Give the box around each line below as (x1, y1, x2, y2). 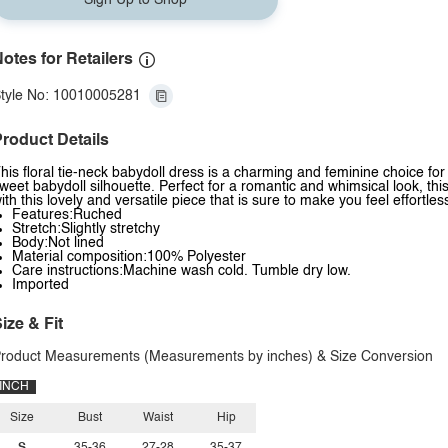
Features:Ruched (12, 208, 122, 222)
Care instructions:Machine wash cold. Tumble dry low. (12, 264, 351, 278)
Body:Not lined (12, 236, 104, 250)
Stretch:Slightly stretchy (12, 222, 160, 236)
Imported (12, 278, 69, 292)
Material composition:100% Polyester (12, 250, 246, 264)
